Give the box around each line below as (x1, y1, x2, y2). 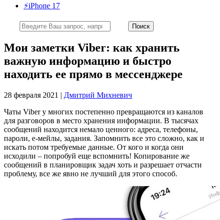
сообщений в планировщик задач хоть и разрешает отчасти (4, 160, 202, 169)
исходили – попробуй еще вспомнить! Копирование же (4, 151, 190, 160)
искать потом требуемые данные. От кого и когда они (4, 142, 184, 151)
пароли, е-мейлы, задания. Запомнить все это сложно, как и (4, 134, 204, 142)
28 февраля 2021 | (4, 90, 64, 99)
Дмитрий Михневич (64, 90, 132, 99)
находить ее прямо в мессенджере (4, 67, 183, 81)
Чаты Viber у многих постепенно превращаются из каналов (4, 107, 203, 116)
